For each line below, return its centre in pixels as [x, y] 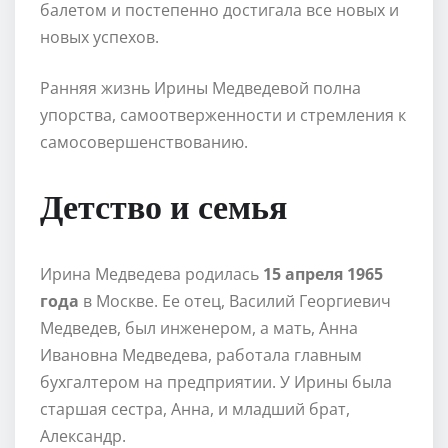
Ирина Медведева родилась [151, 273]
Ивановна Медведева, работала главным [201, 354]
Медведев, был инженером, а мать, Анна [199, 327]
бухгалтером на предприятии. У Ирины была [216, 381]
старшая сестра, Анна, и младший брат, [195, 408]
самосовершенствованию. [144, 141]
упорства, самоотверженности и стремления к [223, 114]
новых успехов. [99, 36]
